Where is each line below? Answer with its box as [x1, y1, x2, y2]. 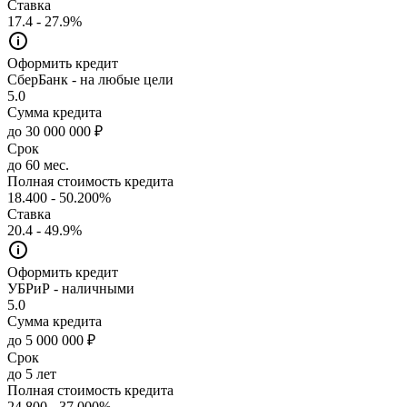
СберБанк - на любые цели [7, 71, 174, 87]
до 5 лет [7, 365, 56, 382]
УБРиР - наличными [7, 280, 134, 296]
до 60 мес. [7, 156, 69, 173]
